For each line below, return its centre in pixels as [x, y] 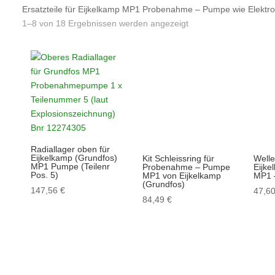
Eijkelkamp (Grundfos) [74, 158]
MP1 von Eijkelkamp [181, 175]
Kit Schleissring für [178, 158]
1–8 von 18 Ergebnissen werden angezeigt [105, 23]
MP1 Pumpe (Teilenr [71, 167]
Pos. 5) [45, 175]
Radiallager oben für [71, 149]
